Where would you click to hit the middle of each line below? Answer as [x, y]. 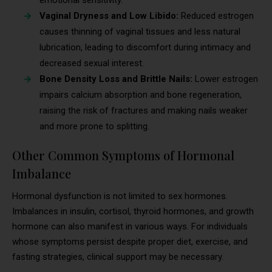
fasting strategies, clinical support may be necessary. [119, 257]
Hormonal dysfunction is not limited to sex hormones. [120, 196]
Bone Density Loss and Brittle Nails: [116, 79]
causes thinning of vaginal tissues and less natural [140, 32]
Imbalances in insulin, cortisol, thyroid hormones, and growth [133, 212]
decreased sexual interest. [92, 63]
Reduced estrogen [217, 16]
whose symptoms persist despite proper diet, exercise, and [130, 242]
